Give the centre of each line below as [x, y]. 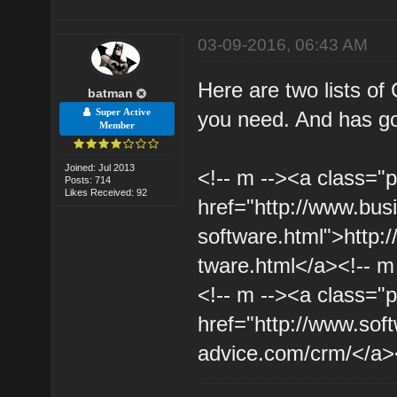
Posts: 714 [88, 179]
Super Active [120, 112]
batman [110, 93]
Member [117, 125]
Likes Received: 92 [106, 192]
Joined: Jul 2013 [100, 167]
